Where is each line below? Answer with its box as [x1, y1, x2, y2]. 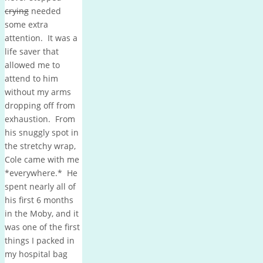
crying [5, 5, 29, 16]
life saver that [5, 45, 59, 57]
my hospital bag [5, 248, 68, 259]
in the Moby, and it [5, 207, 79, 219]
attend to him [5, 72, 58, 84]
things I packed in [5, 234, 75, 246]
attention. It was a [5, 32, 77, 43]
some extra [5, 18, 48, 30]
